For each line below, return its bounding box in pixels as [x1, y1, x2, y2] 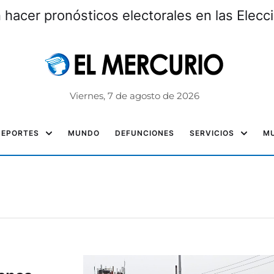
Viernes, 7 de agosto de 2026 [69, 90, 199, 102]
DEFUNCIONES [115, 128, 174, 138]
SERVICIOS [190, 128, 234, 138]
